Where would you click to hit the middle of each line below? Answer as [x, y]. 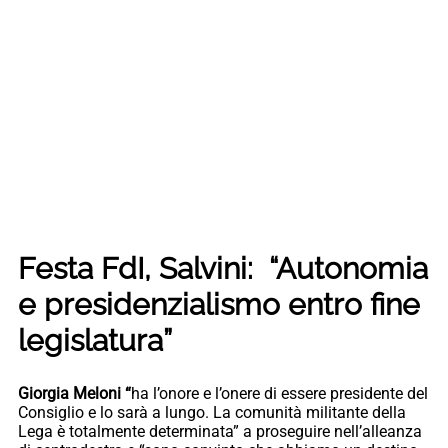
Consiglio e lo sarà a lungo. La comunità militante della [212, 412]
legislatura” [95, 340]
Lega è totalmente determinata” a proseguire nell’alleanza [220, 431]
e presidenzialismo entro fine [219, 304]
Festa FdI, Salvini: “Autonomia [223, 268]
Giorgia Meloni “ [74, 393]
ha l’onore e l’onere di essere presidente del [279, 393]
